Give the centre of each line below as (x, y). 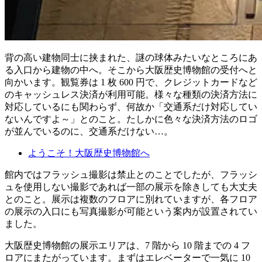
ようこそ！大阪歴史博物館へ (89, 153)
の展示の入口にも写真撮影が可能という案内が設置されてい (131, 211)
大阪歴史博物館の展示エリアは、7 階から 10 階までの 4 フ (127, 245)
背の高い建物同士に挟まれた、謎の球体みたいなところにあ (131, 57)
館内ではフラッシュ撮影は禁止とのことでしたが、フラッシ (131, 174)
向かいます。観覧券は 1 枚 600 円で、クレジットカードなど (131, 82)
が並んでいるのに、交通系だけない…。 (89, 131)
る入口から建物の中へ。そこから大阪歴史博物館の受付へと (131, 70)
